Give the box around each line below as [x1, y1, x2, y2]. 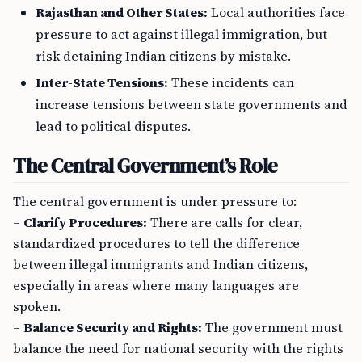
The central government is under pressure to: [13, 192, 297, 210]
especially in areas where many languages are [13, 276, 299, 294]
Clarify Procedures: [23, 213, 147, 231]
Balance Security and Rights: [23, 318, 202, 336]
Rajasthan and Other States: [36, 3, 208, 21]
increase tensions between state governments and [36, 95, 347, 113]
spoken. [13, 297, 61, 315]
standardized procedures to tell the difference [13, 234, 300, 252]
